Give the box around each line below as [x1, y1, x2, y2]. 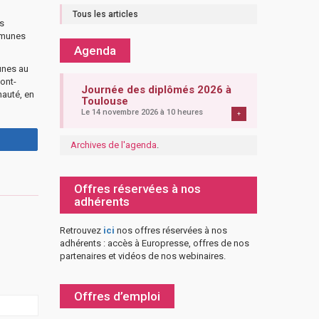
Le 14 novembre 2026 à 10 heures [80, 108, 203, 117]
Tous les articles [72, 9, 138, 19]
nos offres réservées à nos [114, 225, 227, 236]
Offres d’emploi [73, 289, 160, 303]
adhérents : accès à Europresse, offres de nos [59, 238, 249, 249]
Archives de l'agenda [70, 140, 157, 150]
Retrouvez [59, 225, 103, 236]
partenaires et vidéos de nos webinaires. [59, 251, 226, 261]
